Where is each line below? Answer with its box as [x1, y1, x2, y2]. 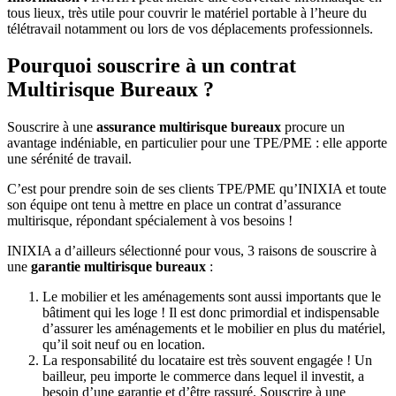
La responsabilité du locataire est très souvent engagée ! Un [42, 353, 372, 369]
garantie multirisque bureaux [31, 259, 209, 275]
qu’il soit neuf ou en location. [42, 337, 205, 353]
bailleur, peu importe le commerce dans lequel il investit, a [42, 369, 364, 385]
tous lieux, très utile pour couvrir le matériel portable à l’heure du [7, 4, 367, 20]
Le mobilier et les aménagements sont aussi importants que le [42, 289, 381, 305]
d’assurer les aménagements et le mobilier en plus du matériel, [42, 321, 385, 337]
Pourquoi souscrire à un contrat [7, 54, 296, 78]
